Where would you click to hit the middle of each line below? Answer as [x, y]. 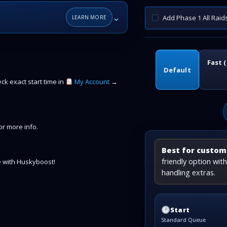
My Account [91, 82]
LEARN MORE [89, 17]
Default [177, 70]
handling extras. [188, 173]
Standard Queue [183, 220]
